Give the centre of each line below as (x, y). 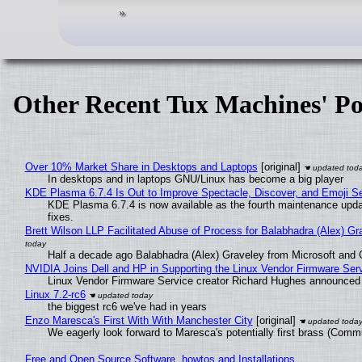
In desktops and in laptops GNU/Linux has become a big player (195, 179)
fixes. (60, 217)
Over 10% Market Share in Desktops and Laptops (141, 167)
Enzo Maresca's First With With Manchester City (139, 321)
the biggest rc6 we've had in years (127, 307)
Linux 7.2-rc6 (55, 295)
